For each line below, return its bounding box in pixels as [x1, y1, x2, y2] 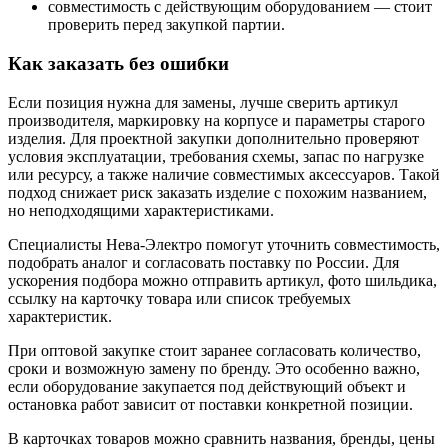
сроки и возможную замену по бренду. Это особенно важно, [8, 359, 420, 377]
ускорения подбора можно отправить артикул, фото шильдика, [8, 271, 437, 289]
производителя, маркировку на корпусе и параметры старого [8, 111, 425, 129]
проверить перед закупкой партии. [48, 16, 285, 34]
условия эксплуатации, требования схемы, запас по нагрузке [8, 147, 424, 165]
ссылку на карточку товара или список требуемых [8, 289, 351, 307]
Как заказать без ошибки [8, 53, 229, 75]
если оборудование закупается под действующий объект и [8, 377, 406, 395]
